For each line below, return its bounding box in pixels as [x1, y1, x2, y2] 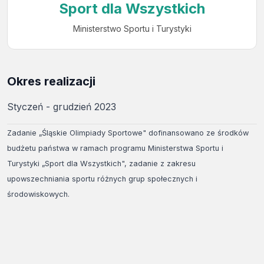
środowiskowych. [7, 189, 70, 199]
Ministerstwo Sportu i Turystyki [72, 23, 192, 34]
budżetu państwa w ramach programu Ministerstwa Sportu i [7, 143, 223, 153]
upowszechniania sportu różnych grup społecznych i [7, 174, 197, 183]
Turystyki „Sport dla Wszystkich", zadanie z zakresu [7, 159, 196, 168]
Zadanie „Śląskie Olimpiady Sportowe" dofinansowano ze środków [7, 128, 249, 137]
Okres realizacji [7, 74, 95, 88]
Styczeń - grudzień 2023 [7, 100, 116, 113]
